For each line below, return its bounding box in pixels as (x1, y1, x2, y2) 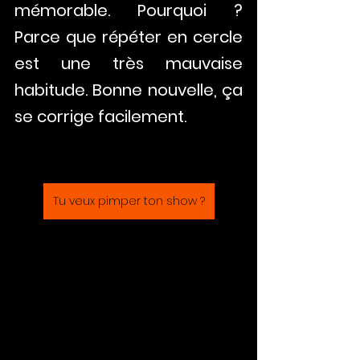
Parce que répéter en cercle (14, 26, 243, 48)
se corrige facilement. (14, 105, 190, 128)
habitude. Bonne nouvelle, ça (14, 79, 243, 101)
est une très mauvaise (14, 52, 243, 75)
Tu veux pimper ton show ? (52, 193, 205, 209)
